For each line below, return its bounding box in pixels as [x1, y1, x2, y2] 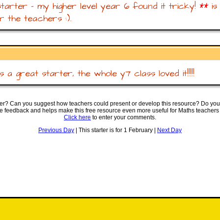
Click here [64, 114, 91, 121]
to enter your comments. [91, 114, 156, 121]
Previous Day [38, 127, 74, 134]
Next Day [157, 127, 182, 134]
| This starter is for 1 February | [74, 127, 157, 134]
